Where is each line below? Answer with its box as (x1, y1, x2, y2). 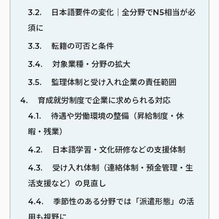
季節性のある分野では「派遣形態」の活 (51, 197, 194, 206)
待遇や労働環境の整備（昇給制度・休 (49, 111, 184, 121)
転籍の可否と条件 (49, 41, 114, 51)
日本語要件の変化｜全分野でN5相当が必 (49, 7, 196, 17)
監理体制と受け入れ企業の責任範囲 (49, 77, 176, 87)
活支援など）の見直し (28, 178, 106, 188)
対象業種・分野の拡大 (50, 59, 131, 69)
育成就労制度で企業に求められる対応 (36, 95, 171, 105)
